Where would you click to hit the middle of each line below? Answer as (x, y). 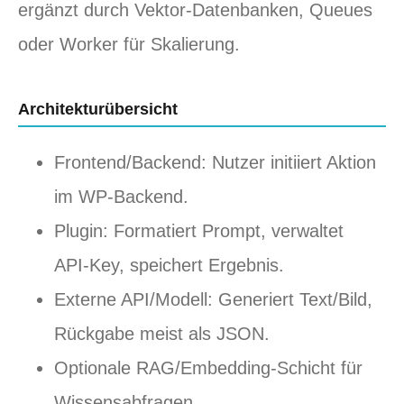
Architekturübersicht (98, 110)
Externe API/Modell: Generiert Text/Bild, (213, 300)
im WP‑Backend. (121, 197)
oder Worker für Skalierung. (129, 45)
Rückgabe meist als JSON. (162, 334)
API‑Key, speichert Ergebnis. (169, 266)
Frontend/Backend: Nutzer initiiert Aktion (215, 163)
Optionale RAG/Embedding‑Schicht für (208, 368)
